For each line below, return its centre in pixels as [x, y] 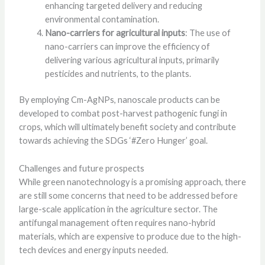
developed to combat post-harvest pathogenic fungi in [123, 114]
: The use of [208, 33]
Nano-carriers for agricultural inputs [115, 33]
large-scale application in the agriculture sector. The [118, 209]
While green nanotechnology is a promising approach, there [132, 182]
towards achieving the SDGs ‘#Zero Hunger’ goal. [113, 141]
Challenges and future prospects [81, 168]
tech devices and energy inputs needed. [93, 250]
